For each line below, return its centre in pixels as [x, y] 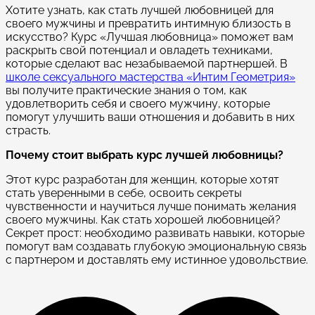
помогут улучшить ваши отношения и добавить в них [150, 117]
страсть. [28, 131]
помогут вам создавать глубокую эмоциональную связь [156, 247]
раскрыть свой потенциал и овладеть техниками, [139, 51]
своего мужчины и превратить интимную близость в [148, 24]
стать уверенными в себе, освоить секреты [124, 193]
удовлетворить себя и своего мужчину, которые [138, 104]
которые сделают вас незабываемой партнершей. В [147, 64]
